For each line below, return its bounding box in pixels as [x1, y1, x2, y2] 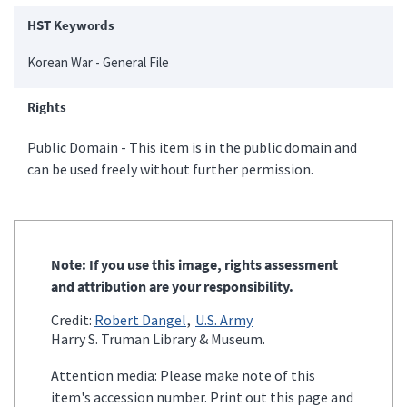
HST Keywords [27, 15, 114, 34]
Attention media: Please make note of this [51, 365, 315, 384]
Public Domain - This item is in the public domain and [27, 137, 357, 156]
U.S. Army [195, 310, 253, 329]
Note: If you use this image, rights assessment [51, 254, 338, 273]
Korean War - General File [27, 53, 169, 71]
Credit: [51, 310, 94, 329]
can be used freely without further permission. [27, 159, 313, 178]
